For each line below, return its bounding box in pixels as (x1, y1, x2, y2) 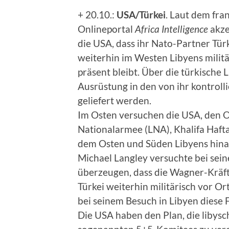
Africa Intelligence (135, 22, 210, 35)
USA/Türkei (117, 8, 166, 20)
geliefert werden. (78, 94, 151, 106)
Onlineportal (78, 22, 135, 35)
